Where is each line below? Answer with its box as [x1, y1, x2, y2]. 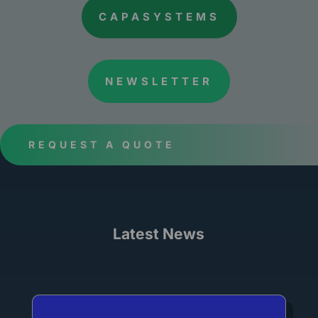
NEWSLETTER [105, 74, 213, 88]
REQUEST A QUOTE [28, 138, 175, 150]
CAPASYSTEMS [98, 9, 220, 23]
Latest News [113, 224, 205, 243]
